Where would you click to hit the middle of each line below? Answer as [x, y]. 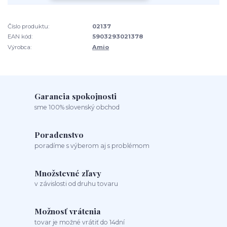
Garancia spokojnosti [76, 96]
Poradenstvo [59, 134]
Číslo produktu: [28, 26]
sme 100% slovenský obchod [77, 107]
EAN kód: [20, 37]
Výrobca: [20, 47]
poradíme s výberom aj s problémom [92, 145]
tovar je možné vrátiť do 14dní [80, 222]
